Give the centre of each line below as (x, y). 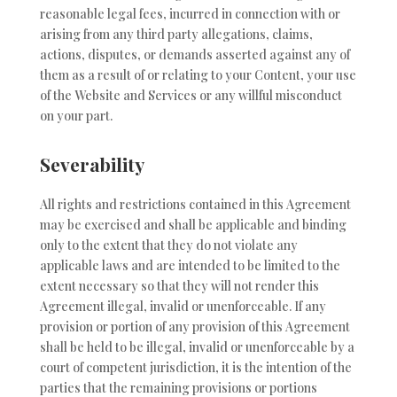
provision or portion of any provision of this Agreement (195, 327)
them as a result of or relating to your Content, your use (198, 74)
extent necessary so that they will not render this (179, 286)
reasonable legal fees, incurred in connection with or (190, 13)
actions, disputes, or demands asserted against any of (195, 54)
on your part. (76, 115)
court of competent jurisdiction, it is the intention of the (195, 368)
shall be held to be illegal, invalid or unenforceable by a (197, 347)
